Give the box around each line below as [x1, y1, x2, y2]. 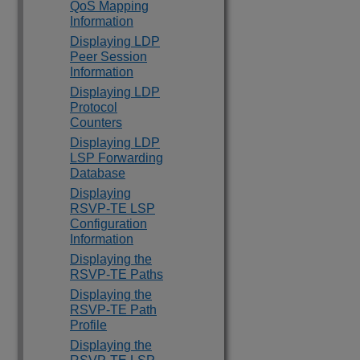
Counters [70, 116, 122, 129]
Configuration [70, 217, 147, 231]
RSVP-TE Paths [70, 268, 163, 281]
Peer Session [70, 50, 147, 63]
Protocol [70, 100, 117, 114]
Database [70, 166, 125, 180]
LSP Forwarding [70, 151, 163, 165]
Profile [70, 318, 107, 332]
